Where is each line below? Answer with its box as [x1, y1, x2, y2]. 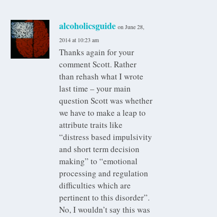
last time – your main [59, 83, 131, 94]
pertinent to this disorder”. [59, 192, 150, 203]
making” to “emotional [59, 155, 138, 167]
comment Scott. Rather [59, 59, 137, 70]
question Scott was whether [59, 95, 153, 107]
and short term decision [59, 143, 140, 155]
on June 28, [118, 23, 145, 31]
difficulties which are [59, 180, 131, 191]
